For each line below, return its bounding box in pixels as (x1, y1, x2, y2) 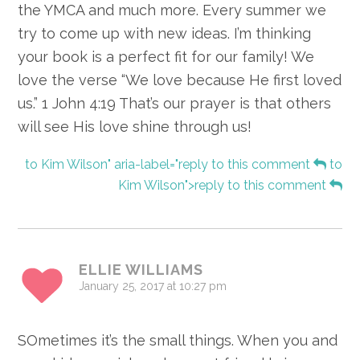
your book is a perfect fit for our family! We (18, 48, 315, 66)
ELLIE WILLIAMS (79, 261, 204, 279)
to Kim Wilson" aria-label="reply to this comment (24, 157, 313, 173)
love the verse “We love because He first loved (18, 72, 342, 89)
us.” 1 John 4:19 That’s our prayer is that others (18, 95, 332, 112)
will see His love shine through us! (18, 118, 252, 136)
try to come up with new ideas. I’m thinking (18, 25, 312, 43)
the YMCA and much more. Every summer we (18, 2, 327, 19)
